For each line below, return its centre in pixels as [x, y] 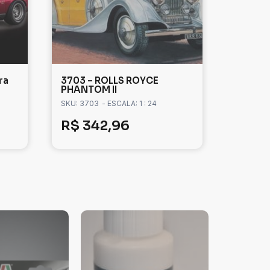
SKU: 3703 [80, 104]
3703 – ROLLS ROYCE [110, 81]
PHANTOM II [89, 90]
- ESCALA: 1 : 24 [129, 104]
